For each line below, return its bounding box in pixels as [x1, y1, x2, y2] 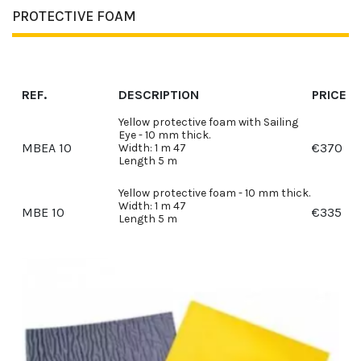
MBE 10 [22, 204, 64, 220]
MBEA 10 [22, 139, 72, 156]
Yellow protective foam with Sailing [118, 114, 298, 129]
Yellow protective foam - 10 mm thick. [118, 185, 310, 200]
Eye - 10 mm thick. [118, 127, 210, 142]
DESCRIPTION [118, 86, 199, 102]
